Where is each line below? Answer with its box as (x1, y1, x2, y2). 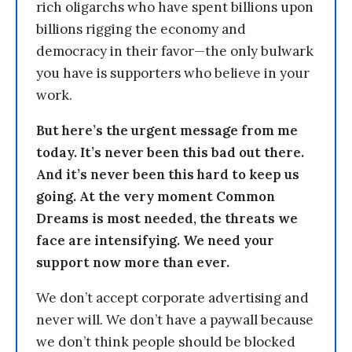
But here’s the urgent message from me (36, 122, 298, 139)
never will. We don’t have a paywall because (36, 311, 313, 328)
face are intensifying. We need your (36, 232, 274, 249)
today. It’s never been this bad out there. (36, 144, 304, 161)
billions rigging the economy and (36, 20, 246, 38)
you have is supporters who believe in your (36, 64, 310, 82)
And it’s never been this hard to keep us (36, 166, 299, 183)
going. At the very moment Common (36, 188, 275, 205)
